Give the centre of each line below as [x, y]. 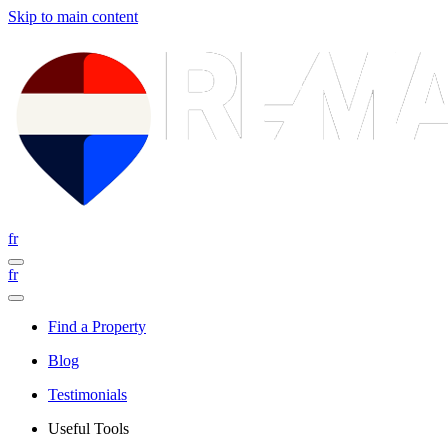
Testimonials [87, 394]
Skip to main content [73, 16]
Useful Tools [88, 428]
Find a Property [97, 326]
